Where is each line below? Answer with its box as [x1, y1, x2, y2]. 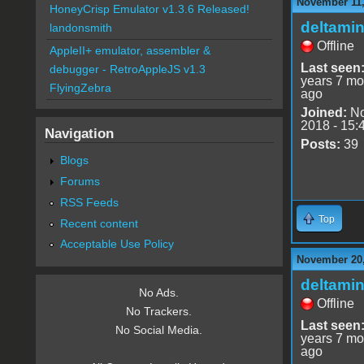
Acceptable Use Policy [59, 237, 174, 251]
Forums [59, 174, 100, 188]
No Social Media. [115, 323, 203, 337]
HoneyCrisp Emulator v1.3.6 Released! [49, 2, 249, 16]
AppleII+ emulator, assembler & [49, 44, 210, 58]
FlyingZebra [49, 81, 111, 95]
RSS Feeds [59, 195, 119, 209]
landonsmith [49, 21, 112, 35]
